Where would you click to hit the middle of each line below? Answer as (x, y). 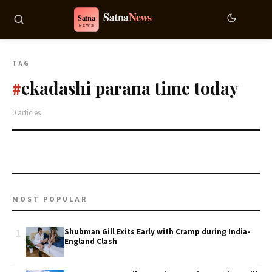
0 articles (26, 113)
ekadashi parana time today (130, 88)
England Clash (91, 242)
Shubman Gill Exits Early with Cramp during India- (157, 232)
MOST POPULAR (50, 199)
